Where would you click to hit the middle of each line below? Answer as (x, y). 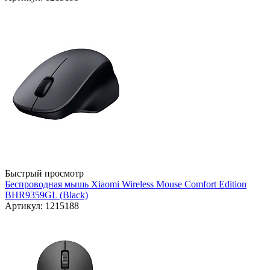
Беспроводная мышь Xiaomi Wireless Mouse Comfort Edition (126, 184)
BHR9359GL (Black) (46, 195)
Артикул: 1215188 (42, 206)
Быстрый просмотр (44, 174)
